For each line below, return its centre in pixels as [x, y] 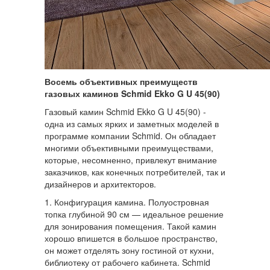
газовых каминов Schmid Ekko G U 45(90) [132, 94]
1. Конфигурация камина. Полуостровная [127, 202]
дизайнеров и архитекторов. [100, 184]
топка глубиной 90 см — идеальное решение [134, 214]
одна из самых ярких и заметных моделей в [132, 124]
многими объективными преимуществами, [129, 148]
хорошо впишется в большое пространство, [131, 238]
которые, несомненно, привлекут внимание [131, 160]
